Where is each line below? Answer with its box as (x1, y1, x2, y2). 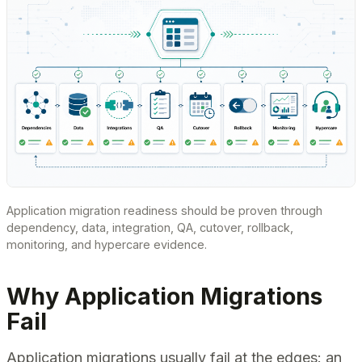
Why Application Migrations (6, 281, 322, 310)
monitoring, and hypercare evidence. (6, 238, 207, 252)
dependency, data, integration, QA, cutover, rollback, (6, 221, 293, 235)
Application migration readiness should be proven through (6, 204, 322, 218)
